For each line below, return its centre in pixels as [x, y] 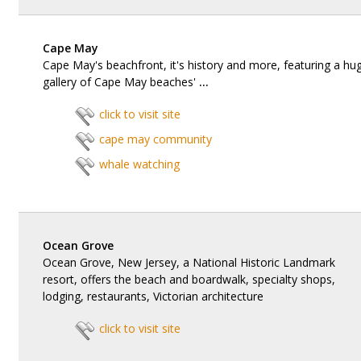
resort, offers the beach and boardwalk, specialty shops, [189, 279]
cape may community [155, 139]
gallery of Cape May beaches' [120, 82]
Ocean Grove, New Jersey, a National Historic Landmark [189, 262]
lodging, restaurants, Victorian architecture [153, 296]
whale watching [139, 164]
